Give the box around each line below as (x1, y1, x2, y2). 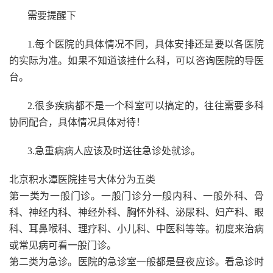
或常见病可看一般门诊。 (9, 240, 116, 251)
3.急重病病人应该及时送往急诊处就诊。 (27, 146, 200, 157)
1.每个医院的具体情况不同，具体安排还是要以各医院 (27, 39, 264, 50)
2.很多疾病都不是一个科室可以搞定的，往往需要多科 (27, 101, 264, 112)
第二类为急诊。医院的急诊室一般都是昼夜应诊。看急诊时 (9, 257, 264, 268)
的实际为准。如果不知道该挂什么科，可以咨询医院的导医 (9, 55, 264, 66)
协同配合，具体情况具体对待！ (9, 117, 146, 128)
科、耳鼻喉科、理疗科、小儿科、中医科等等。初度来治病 (9, 224, 264, 235)
